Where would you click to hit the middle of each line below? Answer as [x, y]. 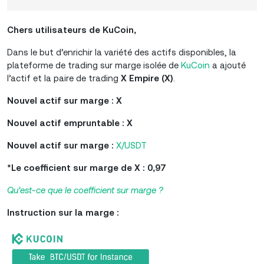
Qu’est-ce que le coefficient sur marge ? [85, 190]
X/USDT [131, 145]
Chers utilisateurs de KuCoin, [72, 30]
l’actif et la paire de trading [64, 78]
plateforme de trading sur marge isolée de [94, 65]
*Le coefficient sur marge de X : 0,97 [86, 168]
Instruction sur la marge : [63, 212]
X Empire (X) [147, 78]
